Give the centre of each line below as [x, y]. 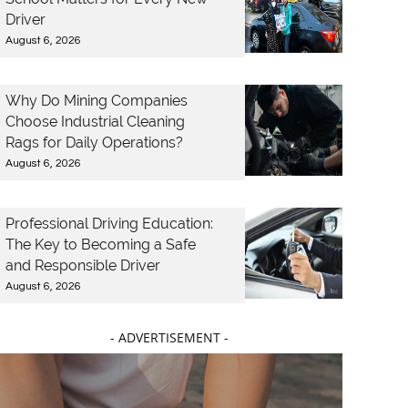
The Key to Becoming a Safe [101, 245]
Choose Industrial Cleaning [95, 122]
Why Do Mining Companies [97, 101]
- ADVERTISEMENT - [169, 337]
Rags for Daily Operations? [94, 143]
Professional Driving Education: [109, 224]
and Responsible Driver [83, 265]
